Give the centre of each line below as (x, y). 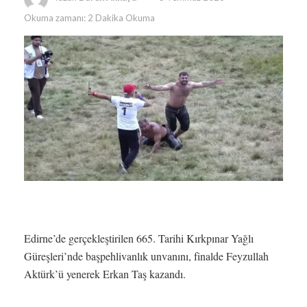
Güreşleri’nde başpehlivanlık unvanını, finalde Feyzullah (146, 256)
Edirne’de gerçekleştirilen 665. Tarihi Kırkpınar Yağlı (139, 238)
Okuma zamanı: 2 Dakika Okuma (89, 17)
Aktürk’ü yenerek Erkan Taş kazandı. (105, 274)
